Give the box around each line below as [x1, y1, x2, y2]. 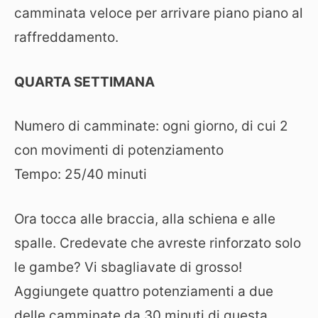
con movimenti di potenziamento [14, 142, 224, 158]
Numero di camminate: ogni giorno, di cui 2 [14, 118, 288, 134]
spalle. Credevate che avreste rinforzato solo [14, 234, 301, 251]
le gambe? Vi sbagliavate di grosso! [14, 258, 242, 275]
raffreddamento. [14, 29, 119, 45]
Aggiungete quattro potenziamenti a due [14, 283, 273, 300]
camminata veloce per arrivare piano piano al [14, 5, 303, 21]
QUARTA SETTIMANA [14, 73, 155, 90]
